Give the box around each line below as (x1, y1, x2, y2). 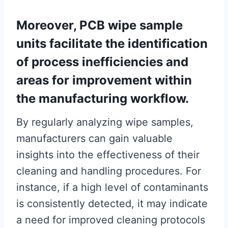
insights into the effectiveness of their (16, 149, 199, 161)
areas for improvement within (16, 73, 192, 88)
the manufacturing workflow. (16, 91, 189, 106)
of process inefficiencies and (16, 54, 188, 69)
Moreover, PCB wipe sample (16, 18, 183, 33)
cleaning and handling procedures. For (16, 165, 201, 177)
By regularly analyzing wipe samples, (16, 116, 193, 128)
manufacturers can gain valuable (16, 132, 173, 145)
